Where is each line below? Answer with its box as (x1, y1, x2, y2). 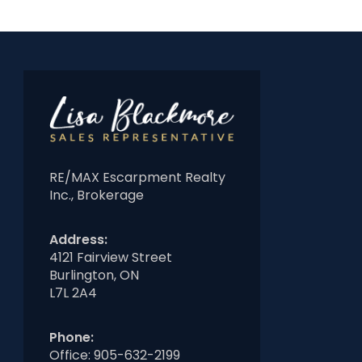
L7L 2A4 (49, 284, 97, 303)
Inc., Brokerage (49, 186, 144, 205)
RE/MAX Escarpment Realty (49, 168, 225, 187)
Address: (49, 230, 107, 250)
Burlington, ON (49, 266, 139, 285)
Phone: (49, 328, 94, 347)
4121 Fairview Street (49, 248, 172, 267)
